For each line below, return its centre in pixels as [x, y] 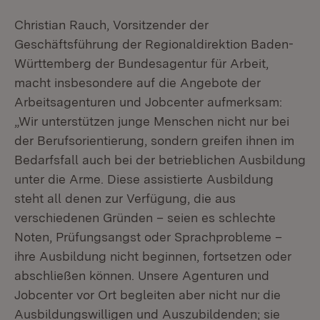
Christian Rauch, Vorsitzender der [111, 25]
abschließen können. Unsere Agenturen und [142, 275]
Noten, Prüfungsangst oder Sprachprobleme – [148, 237]
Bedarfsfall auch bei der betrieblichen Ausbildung [160, 160]
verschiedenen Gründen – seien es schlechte [145, 217]
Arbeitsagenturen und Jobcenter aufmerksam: [148, 102]
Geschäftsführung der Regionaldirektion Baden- [154, 44]
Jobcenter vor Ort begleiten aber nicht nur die [147, 295]
